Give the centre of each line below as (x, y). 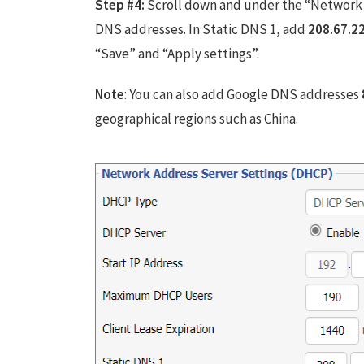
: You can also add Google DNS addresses (243, 94)
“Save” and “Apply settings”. (177, 54)
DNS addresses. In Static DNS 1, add (201, 29)
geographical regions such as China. (197, 119)
